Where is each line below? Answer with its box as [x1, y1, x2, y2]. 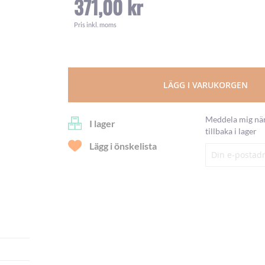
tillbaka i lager [205, 126, 257, 136]
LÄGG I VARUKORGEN [163, 79, 248, 91]
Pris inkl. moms [73, 21, 117, 28]
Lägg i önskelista [89, 140, 157, 152]
